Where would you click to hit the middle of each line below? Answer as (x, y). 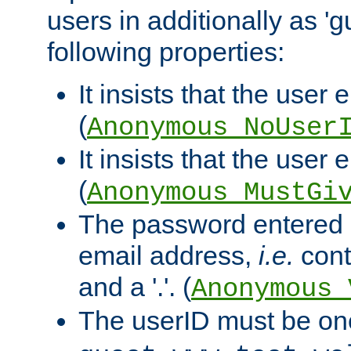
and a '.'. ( (135, 286)
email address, (168, 255)
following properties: (166, 51)
